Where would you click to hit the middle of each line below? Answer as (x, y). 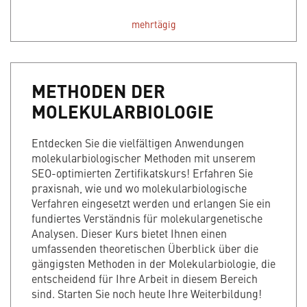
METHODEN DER (98, 91)
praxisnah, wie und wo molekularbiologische (139, 188)
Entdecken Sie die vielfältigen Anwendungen (138, 143)
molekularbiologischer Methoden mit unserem (144, 158)
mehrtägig (153, 24)
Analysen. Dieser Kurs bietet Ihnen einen (129, 233)
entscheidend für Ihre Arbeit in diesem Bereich (145, 279)
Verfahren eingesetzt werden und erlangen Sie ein (151, 203)
